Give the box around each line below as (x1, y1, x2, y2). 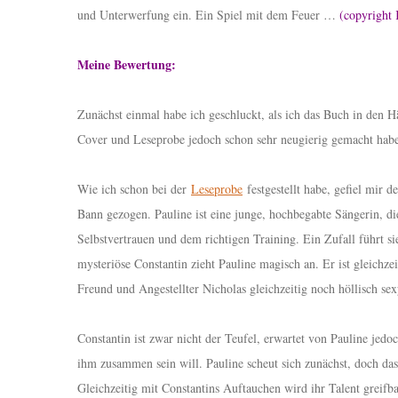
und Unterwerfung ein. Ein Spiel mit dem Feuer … (77, 6, 339, 24)
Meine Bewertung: (77, 55, 176, 75)
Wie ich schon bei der (77, 180, 191, 198)
